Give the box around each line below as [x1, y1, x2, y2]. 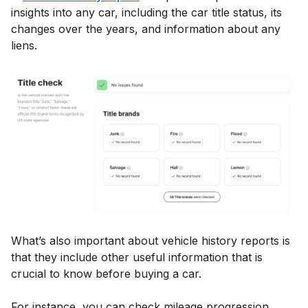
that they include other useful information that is [11, 250, 263, 264]
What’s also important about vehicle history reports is [11, 233, 290, 247]
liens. [11, 38, 37, 53]
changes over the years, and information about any [11, 22, 280, 36]
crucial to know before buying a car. [11, 266, 201, 280]
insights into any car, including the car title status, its [11, 5, 282, 20]
